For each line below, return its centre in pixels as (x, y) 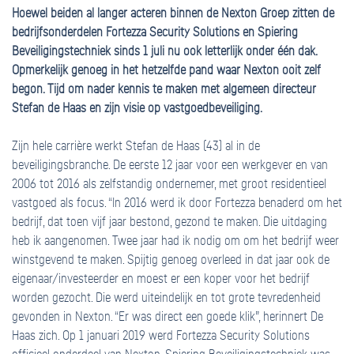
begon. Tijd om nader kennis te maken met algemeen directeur (164, 90)
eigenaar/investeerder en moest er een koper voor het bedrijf (161, 279)
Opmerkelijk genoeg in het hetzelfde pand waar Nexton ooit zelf (166, 71)
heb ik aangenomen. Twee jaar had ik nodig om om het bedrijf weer (175, 241)
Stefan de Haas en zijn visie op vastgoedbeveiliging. (137, 109)
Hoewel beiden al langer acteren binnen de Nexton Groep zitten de (173, 14)
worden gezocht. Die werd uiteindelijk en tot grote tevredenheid (166, 298)
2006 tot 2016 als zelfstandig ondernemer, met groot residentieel (169, 185)
